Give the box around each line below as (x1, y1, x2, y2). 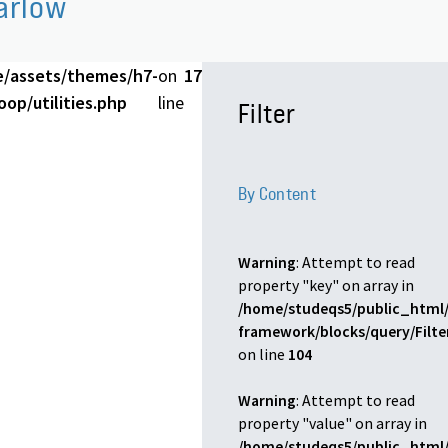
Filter (237, 97, 296, 131)
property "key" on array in (237, 275, 414, 295)
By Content (237, 183, 317, 206)
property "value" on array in (237, 413, 427, 433)
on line (237, 344, 288, 364)
